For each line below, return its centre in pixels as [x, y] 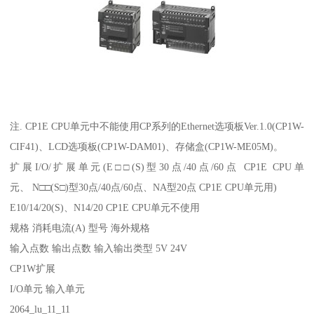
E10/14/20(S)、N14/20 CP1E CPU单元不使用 [105, 208]
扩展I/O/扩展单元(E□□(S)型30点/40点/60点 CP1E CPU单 [157, 167]
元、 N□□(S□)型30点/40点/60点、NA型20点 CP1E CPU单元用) [144, 187]
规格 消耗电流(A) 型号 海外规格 [80, 228]
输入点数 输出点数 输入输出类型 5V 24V [99, 248]
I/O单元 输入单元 [48, 289]
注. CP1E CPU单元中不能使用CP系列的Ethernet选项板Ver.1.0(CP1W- [157, 127]
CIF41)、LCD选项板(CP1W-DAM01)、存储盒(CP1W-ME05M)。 [147, 147]
